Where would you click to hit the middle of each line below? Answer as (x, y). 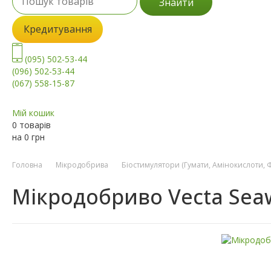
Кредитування (57, 29)
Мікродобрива (82, 165)
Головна (27, 165)
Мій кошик (33, 113)
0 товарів (31, 125)
